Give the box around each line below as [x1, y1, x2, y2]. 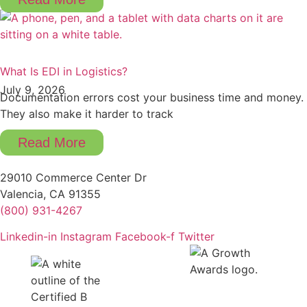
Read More [18, 134, 86, 150]
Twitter [178, 230, 214, 244]
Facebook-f [115, 230, 175, 244]
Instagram [60, 230, 112, 244]
